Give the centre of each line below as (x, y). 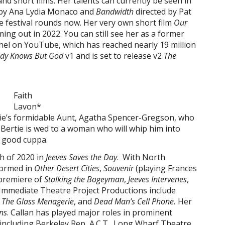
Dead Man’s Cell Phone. (135, 201)
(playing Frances (166, 168)
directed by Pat (163, 12)
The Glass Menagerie (38, 201)
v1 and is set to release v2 (115, 56)
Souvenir (120, 168)
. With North (141, 157)
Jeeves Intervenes (157, 179)
